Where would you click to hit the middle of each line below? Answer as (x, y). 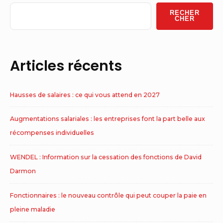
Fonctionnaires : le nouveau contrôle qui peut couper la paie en (108, 195)
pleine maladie (33, 209)
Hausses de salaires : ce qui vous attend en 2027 (85, 95)
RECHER (184, 13)
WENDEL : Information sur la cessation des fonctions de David (106, 157)
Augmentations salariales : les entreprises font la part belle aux (108, 119)
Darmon (23, 171)
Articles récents (66, 66)
